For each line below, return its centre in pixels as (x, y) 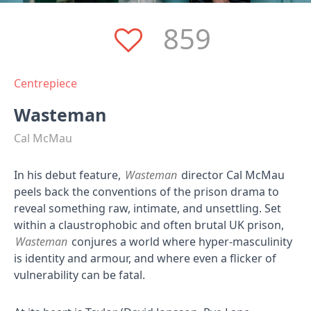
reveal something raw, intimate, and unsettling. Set (148, 208)
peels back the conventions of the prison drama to (146, 192)
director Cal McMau (232, 175)
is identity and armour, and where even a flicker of (145, 258)
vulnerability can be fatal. (79, 275)
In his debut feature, (69, 175)
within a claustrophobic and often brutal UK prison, (149, 225)
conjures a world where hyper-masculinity (180, 242)
